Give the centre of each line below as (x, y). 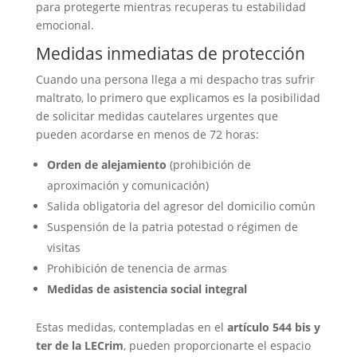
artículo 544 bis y (273, 327)
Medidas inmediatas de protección (170, 53)
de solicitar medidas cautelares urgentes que (157, 116)
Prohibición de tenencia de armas (137, 268)
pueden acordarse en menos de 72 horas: (147, 134)
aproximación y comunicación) (127, 185)
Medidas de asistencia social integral (147, 289)
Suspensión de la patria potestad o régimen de (172, 227)
